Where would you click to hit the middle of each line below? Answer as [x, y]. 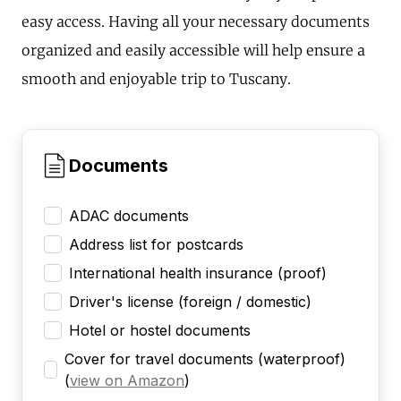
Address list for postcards [156, 244]
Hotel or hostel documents [160, 330]
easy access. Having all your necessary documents [196, 21]
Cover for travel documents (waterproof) [205, 358]
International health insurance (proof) [198, 273]
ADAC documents [129, 215]
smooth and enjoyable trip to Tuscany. [156, 78]
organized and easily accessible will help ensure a [193, 50]
